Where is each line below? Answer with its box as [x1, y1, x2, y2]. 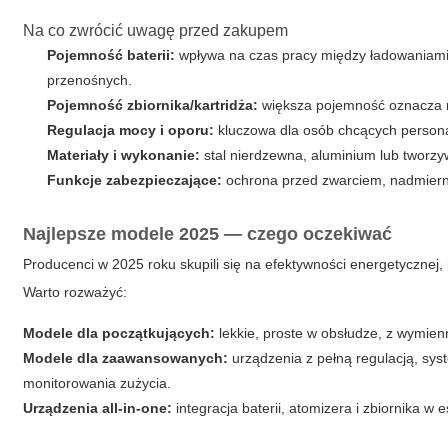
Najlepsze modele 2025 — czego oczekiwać [23, 224, 393, 244]
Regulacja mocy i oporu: [47, 122, 215, 138]
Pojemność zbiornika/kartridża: [47, 97, 259, 113]
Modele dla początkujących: [23, 325, 216, 341]
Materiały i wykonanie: [47, 147, 201, 163]
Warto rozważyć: [23, 284, 128, 300]
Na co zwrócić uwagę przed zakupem [23, 22, 289, 39]
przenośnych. [47, 72, 133, 88]
